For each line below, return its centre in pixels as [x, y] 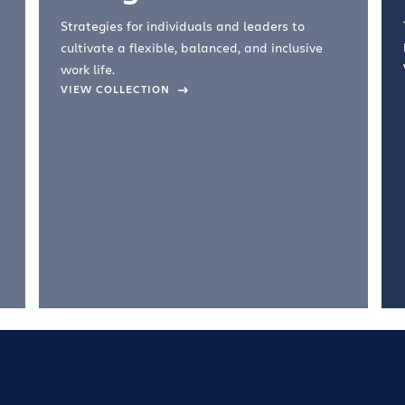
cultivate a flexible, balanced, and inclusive [192, 47]
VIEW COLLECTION [118, 89]
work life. [88, 69]
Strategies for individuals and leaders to [183, 26]
